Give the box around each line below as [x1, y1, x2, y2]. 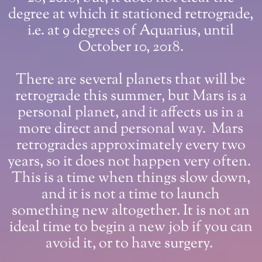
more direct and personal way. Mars [18, 119, 243, 140]
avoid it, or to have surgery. [46, 233, 216, 255]
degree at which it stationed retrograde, [8, 4, 254, 26]
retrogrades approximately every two [16, 135, 246, 157]
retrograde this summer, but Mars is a [15, 86, 247, 108]
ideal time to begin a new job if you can [9, 217, 253, 239]
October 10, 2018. [78, 37, 184, 58]
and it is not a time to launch [42, 184, 220, 206]
